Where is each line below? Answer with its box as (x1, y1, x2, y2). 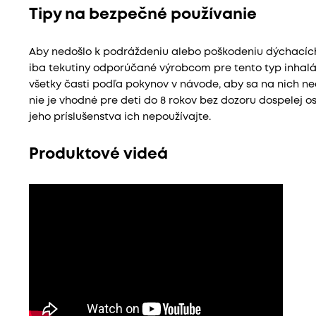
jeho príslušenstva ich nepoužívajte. (28, 112, 211, 122)
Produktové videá (28, 147, 168, 162)
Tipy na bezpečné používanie (28, 7, 257, 22)
